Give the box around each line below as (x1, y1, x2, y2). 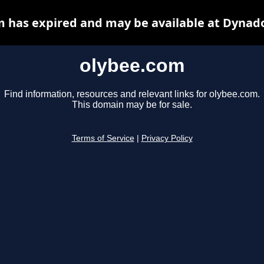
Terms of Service (71, 134, 134, 143)
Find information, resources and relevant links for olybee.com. (4, 89, 260, 100)
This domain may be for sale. (72, 100, 192, 110)
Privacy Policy (141, 134, 193, 143)
